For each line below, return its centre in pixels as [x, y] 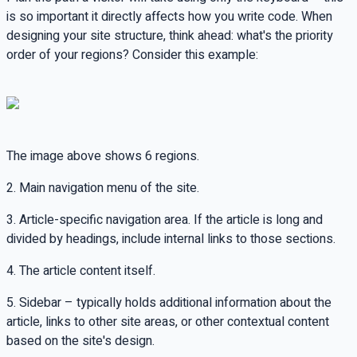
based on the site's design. [80, 341]
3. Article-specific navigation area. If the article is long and [165, 220]
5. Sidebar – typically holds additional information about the [169, 302]
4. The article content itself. [81, 271]
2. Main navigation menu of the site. [103, 188]
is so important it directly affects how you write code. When [169, 16]
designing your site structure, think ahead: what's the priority [170, 35]
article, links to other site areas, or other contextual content [168, 322]
